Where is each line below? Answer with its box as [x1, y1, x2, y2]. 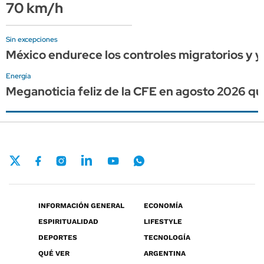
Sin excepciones [6, 35, 58, 45]
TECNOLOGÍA [144, 233, 190, 242]
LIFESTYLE [144, 217, 182, 226]
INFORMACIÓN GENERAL [38, 201, 124, 210]
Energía [6, 71, 31, 81]
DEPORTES [38, 233, 77, 242]
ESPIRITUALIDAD [38, 217, 98, 226]
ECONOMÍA [144, 201, 183, 210]
